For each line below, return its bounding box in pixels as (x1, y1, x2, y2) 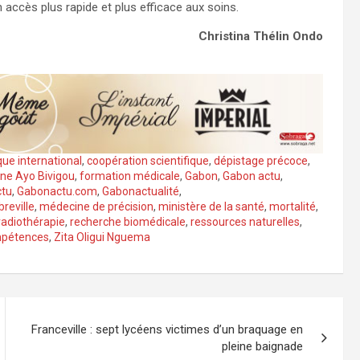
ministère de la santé (158, 200, 264, 214)
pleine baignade (222, 339, 304, 354)
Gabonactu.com (17, 185, 97, 198)
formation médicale (80, 170, 180, 183)
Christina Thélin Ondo (198, 29, 324, 44)
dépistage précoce (214, 154, 308, 168)
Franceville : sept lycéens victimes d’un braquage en (31, 322, 304, 337)
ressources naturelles (190, 215, 300, 229)
